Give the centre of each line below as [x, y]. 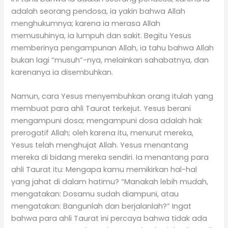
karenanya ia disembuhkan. [62, 72]
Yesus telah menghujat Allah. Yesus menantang [100, 145]
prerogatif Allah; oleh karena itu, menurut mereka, [103, 133]
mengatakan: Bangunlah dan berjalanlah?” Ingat [102, 206]
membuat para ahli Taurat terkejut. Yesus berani [101, 108]
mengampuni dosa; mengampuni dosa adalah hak [107, 120]
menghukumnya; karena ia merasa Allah [86, 23]
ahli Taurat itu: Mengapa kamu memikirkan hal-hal [104, 169]
